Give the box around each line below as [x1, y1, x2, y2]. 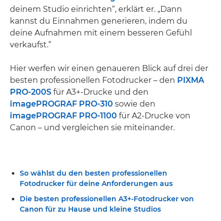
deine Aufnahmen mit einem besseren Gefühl [10, 28, 192, 37]
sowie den [113, 99, 155, 109]
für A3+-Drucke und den [51, 87, 148, 97]
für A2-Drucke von [117, 110, 190, 120]
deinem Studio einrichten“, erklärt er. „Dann [10, 4, 182, 14]
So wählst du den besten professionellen [20, 168, 167, 178]
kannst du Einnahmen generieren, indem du [10, 16, 187, 26]
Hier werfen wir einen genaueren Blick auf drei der [10, 63, 208, 73]
